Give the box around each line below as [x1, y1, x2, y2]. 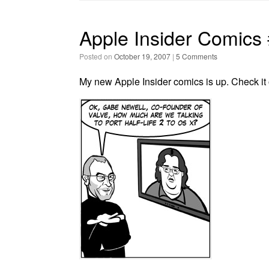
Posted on [84, 51, 114, 61]
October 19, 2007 [114, 51, 171, 61]
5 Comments [176, 51, 217, 61]
